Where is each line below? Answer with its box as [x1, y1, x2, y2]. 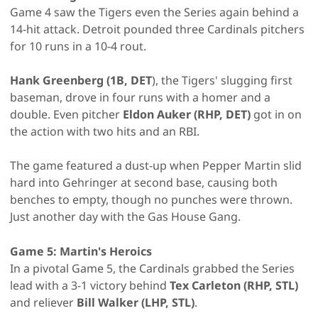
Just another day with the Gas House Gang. [10, 208, 241, 224]
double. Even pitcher [10, 106, 123, 122]
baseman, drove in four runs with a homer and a [10, 89, 270, 105]
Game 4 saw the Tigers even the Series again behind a [10, 4, 299, 20]
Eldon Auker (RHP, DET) [123, 106, 251, 122]
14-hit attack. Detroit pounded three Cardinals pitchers [10, 21, 305, 37]
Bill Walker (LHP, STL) [77, 294, 194, 310]
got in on [251, 106, 302, 122]
